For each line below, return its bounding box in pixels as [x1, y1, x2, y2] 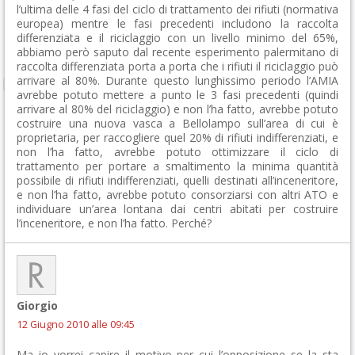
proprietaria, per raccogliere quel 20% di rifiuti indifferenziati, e [17, 130, 338, 145]
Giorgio [17, 298, 58, 313]
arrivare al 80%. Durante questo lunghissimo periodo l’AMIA [17, 73, 338, 88]
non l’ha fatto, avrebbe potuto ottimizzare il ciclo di [17, 144, 338, 159]
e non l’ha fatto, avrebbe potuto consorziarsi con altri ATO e [17, 187, 338, 202]
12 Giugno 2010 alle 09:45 [17, 318, 135, 331]
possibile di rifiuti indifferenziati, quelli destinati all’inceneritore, [17, 173, 338, 188]
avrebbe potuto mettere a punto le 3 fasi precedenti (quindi [17, 87, 338, 102]
